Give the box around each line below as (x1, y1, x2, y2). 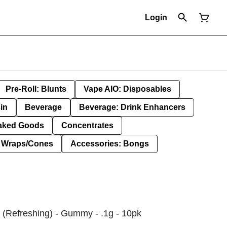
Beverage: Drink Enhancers (79, 103, 185, 111)
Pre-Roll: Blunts (6, 85, 66, 93)
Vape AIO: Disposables (84, 85, 171, 93)
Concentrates (61, 121, 113, 130)
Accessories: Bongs (70, 139, 149, 148)
